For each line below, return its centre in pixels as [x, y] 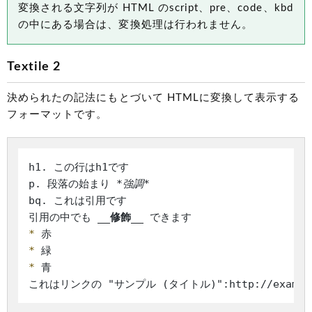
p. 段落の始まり [72, 184]
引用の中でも [63, 218]
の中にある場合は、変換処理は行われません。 [136, 25]
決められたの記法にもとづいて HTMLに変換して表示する [154, 98]
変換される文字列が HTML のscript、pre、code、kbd [156, 8]
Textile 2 [34, 67]
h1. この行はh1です [79, 167]
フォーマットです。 [57, 115]
